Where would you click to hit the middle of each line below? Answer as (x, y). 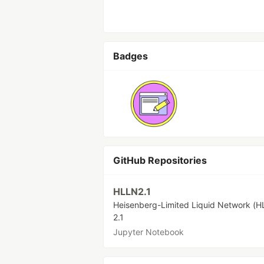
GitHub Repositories (160, 160)
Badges (131, 56)
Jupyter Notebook (148, 232)
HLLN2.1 (132, 192)
